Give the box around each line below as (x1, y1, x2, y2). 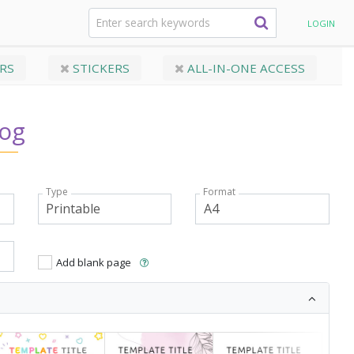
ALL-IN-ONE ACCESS (183, 60, 305, 76)
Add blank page (55, 254, 131, 269)
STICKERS (69, 60, 130, 76)
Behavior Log (118, 14, 201, 32)
